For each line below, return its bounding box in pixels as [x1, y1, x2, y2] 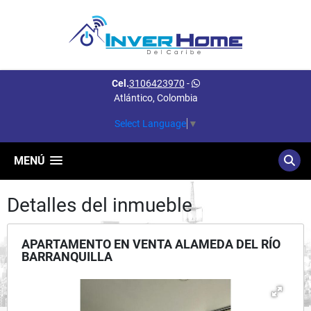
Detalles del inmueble [7, 193, 192, 217]
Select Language [114, 117, 186, 129]
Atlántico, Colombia [113, 92, 198, 103]
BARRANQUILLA [22, 249, 112, 264]
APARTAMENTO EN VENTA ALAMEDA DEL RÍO [22, 236, 280, 251]
